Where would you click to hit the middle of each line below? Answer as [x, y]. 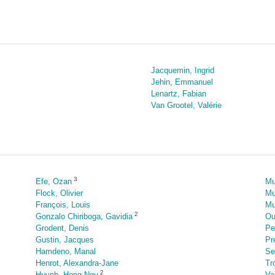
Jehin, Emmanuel [182, 82]
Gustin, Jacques [64, 240]
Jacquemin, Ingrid [182, 70]
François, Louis [63, 205]
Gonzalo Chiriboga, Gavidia [84, 216]
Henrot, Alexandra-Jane [77, 263]
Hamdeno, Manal [65, 251]
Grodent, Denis [62, 228]
